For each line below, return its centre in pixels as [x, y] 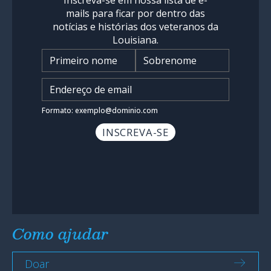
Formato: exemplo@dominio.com [100, 110]
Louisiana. [135, 40]
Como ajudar [60, 233]
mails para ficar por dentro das [135, 13]
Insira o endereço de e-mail [198, 81]
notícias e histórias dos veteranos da [135, 26]
